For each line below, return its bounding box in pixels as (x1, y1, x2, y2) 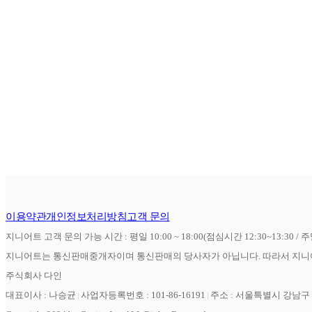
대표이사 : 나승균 (6, 289, 76, 300)
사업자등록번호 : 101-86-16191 (81, 289, 205, 300)
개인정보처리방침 (46, 210, 127, 222)
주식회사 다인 (6, 270, 62, 281)
